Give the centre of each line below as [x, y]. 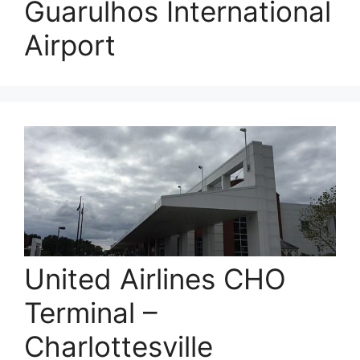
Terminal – [91, 312]
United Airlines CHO [155, 278]
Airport [70, 45]
